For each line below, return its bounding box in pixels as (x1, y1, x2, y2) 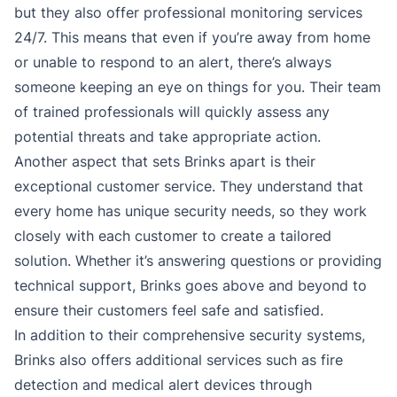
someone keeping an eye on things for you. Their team (14, 78, 381, 97)
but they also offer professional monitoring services (14, 4, 362, 22)
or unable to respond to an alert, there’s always (14, 53, 331, 72)
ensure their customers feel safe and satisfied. (14, 301, 323, 320)
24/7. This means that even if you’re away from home (14, 28, 370, 47)
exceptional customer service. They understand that (14, 177, 363, 196)
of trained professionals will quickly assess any (14, 103, 330, 121)
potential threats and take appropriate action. (14, 128, 321, 146)
